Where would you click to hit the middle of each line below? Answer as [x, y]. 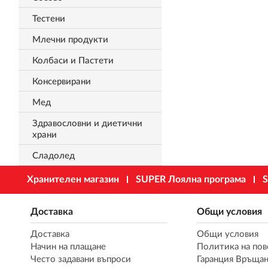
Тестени [48, 19]
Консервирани [61, 82]
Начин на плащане [68, 247]
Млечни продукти [70, 40]
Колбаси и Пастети [73, 61]
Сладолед [53, 156]
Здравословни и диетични [87, 124]
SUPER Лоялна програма [191, 179]
